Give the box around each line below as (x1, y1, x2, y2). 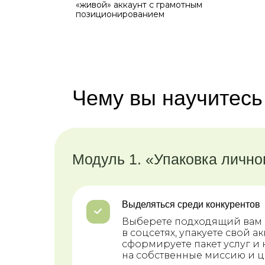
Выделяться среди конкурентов (122, 199, 260, 209)
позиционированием (76, 9, 164, 20)
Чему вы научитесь (72, 86, 263, 110)
